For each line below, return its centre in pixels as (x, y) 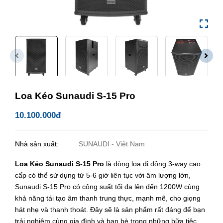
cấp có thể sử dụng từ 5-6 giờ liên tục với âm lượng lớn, (103, 175)
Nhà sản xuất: (38, 144)
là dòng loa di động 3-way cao (153, 164)
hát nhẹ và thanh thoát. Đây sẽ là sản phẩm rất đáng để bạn (110, 209)
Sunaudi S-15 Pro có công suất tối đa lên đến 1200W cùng (107, 186)
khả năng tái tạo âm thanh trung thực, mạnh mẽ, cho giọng (108, 198)
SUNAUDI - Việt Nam (112, 144)
